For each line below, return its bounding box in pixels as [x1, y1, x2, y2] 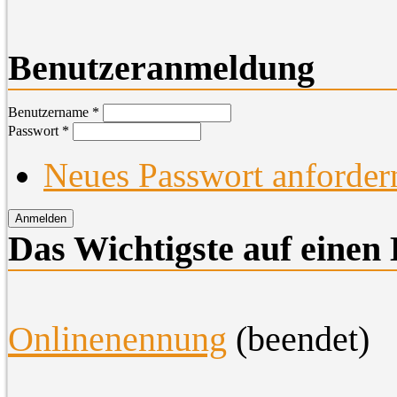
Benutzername [8, 104, 92, 120]
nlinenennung [34, 318, 227, 359]
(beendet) [227, 318, 370, 359]
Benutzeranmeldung [8, 47, 315, 88]
